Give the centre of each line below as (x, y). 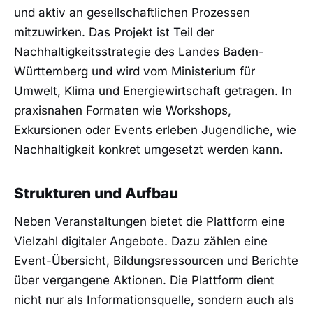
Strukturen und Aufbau (96, 194)
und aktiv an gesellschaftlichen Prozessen (132, 13)
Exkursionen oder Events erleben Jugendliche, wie (155, 130)
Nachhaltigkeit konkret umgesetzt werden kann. (148, 150)
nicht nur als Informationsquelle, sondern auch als (154, 300)
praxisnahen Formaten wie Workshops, (123, 111)
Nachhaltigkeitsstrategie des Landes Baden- (139, 52)
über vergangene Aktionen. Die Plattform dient (144, 281)
